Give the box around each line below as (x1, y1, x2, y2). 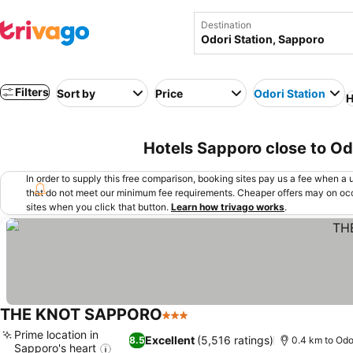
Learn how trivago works (171, 201, 284, 213)
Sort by (57, 86, 95, 100)
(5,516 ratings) (196, 333, 273, 347)
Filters (15, 85, 49, 98)
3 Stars (162, 315, 204, 331)
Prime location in (14, 328, 98, 341)
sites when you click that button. (26, 201, 169, 213)
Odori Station (254, 86, 325, 100)
